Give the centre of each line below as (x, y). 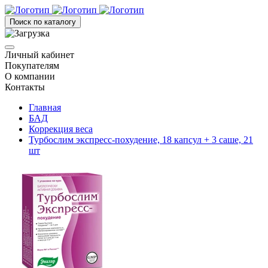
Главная (45, 107)
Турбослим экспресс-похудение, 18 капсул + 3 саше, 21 (141, 140)
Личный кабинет (39, 55)
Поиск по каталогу (43, 22)
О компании (30, 76)
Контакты (25, 87)
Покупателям (32, 66)
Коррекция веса (61, 129)
